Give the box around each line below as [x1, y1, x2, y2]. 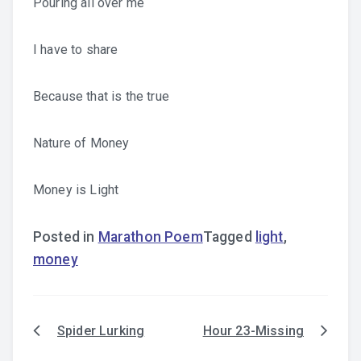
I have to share [33, 42, 118, 57]
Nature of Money [33, 135, 130, 151]
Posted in [33, 229, 98, 245]
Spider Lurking [57, 323, 145, 338]
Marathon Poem [98, 229, 203, 245]
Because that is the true [33, 89, 169, 104]
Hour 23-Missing [202, 323, 304, 338]
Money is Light [33, 182, 119, 197]
